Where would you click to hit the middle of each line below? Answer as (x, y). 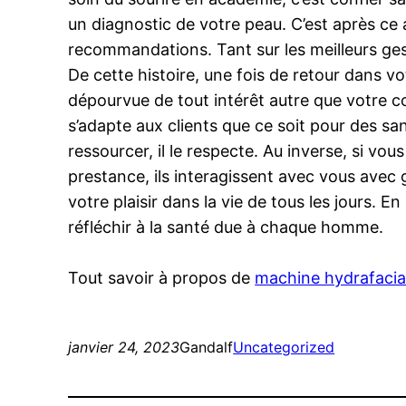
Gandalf (207, 348)
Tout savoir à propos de (162, 278)
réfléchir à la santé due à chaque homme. (226, 227)
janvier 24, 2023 (124, 348)
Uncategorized (284, 348)
